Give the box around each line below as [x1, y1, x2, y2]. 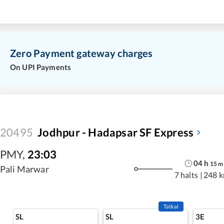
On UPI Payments [10, 62, 71, 71]
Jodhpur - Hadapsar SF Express [37, 125, 194, 139]
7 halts [174, 170, 198, 180]
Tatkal [163, 202, 179, 209]
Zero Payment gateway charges [10, 47, 153, 59]
